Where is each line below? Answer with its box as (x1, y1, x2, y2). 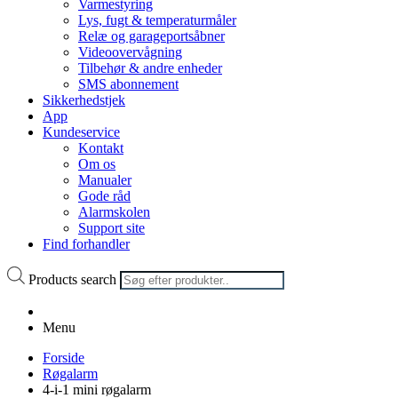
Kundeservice (43, 124, 120, 139)
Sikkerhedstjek (43, 92, 125, 107)
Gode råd (78, 188, 131, 203)
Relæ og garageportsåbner (78, 28, 225, 44)
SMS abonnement (78, 76, 179, 92)
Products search (28, 271, 116, 287)
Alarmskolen (78, 204, 150, 219)
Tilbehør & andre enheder (78, 60, 222, 76)
